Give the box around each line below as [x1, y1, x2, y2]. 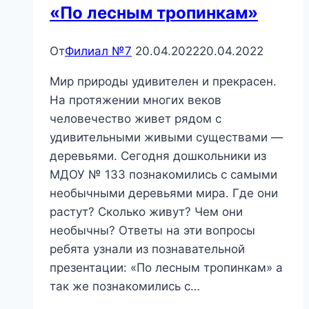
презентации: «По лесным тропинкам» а [50, 260, 283, 275]
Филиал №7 [65, 43, 132, 58]
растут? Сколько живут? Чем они [50, 204, 243, 219]
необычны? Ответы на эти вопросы [50, 223, 255, 237]
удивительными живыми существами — [50, 130, 283, 144]
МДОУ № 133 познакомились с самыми [50, 167, 277, 181]
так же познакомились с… [50, 279, 200, 293]
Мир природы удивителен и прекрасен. [50, 74, 277, 88]
